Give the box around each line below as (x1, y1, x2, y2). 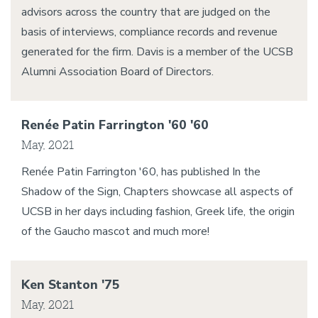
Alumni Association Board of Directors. (21, 64, 214, 79)
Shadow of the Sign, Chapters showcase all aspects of (21, 184, 292, 199)
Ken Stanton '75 (21, 276, 120, 293)
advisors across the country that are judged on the (21, 4, 270, 20)
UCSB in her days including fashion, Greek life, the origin (21, 204, 295, 219)
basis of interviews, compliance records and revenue (21, 24, 278, 40)
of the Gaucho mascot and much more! (21, 224, 209, 239)
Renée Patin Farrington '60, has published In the (21, 164, 261, 180)
